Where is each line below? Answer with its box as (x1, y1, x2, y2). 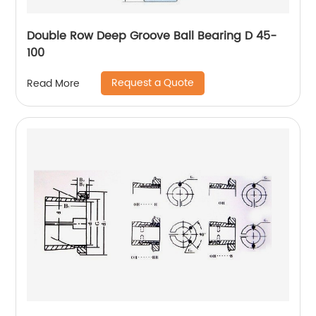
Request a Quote (111, 75, 195, 92)
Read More (27, 75, 80, 92)
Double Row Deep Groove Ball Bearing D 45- (27, 27, 277, 46)
